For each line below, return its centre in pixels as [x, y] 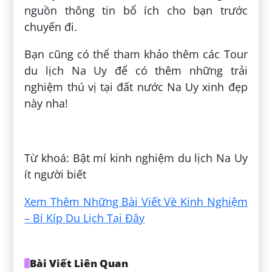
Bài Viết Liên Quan [79, 263]
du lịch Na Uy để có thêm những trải [136, 71]
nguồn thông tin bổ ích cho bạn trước [136, 11]
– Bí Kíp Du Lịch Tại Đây [85, 218]
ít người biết [56, 175]
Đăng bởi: [52, 131]
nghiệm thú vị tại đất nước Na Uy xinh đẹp [136, 87]
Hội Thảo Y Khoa [121, 131]
